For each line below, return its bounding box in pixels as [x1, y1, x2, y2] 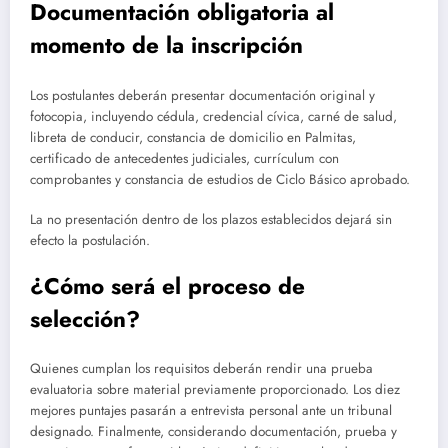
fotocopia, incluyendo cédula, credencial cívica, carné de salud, [30, 106, 397, 126]
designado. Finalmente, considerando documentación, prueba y [30, 422, 397, 442]
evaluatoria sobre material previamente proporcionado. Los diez [30, 380, 400, 400]
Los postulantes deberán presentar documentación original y [30, 85, 375, 105]
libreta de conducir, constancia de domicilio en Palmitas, [30, 127, 356, 147]
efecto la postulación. [30, 230, 150, 250]
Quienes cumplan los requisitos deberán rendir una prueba [30, 359, 373, 379]
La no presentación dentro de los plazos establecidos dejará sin [30, 209, 392, 229]
